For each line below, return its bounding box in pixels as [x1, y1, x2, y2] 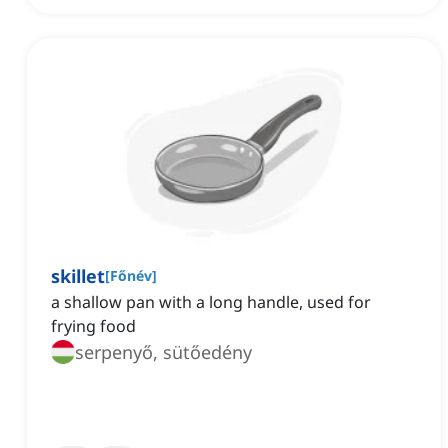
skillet [51, 264, 105, 289]
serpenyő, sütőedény [75, 340, 252, 365]
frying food [51, 315, 136, 338]
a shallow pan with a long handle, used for [51, 291, 371, 314]
